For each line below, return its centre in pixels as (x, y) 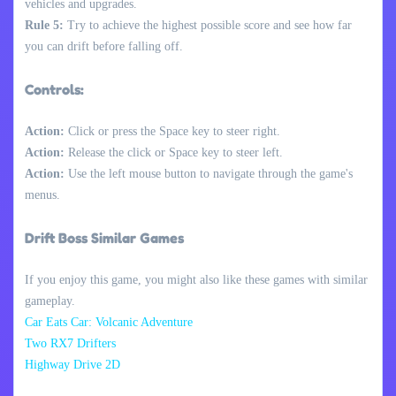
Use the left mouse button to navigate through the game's (209, 173)
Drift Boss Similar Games (104, 237)
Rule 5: (44, 25)
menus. (42, 194)
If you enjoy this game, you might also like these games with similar (196, 279)
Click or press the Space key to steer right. (172, 131)
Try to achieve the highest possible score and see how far (208, 25)
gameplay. (50, 301)
